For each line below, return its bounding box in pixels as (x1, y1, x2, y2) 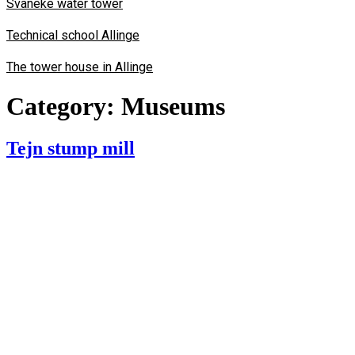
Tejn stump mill (6, 137, 135, 158)
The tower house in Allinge (6, 59, 153, 75)
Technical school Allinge (6, 27, 139, 43)
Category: (6, 91, 121, 120)
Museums (121, 91, 225, 120)
